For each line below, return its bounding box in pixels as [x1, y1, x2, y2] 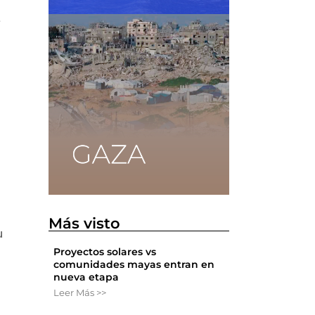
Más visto [49, 214, 121, 232]
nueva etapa [53, 270, 120, 283]
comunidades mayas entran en [53, 257, 215, 271]
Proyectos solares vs [53, 245, 157, 258]
